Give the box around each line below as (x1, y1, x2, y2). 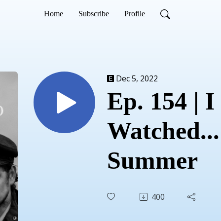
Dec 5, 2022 (116, 73, 158, 84)
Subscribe (78, 9, 109, 18)
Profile (124, 9, 145, 18)
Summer (107, 146, 198, 174)
